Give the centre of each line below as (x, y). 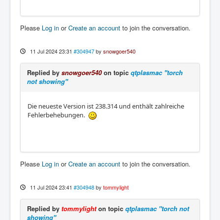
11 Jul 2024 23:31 (51, 51)
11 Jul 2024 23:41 (51, 187)
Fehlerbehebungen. (58, 115)
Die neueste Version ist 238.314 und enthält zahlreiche (106, 106)
